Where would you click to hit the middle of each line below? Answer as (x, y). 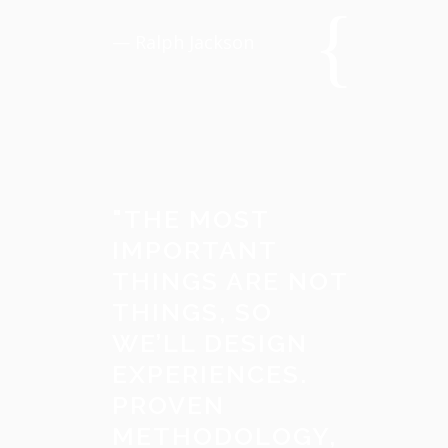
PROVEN (168, 405)
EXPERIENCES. (210, 374)
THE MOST (196, 219)
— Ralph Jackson (183, 42)
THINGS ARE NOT (230, 281)
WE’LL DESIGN (210, 343)
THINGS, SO (192, 312)
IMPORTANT (194, 250)
